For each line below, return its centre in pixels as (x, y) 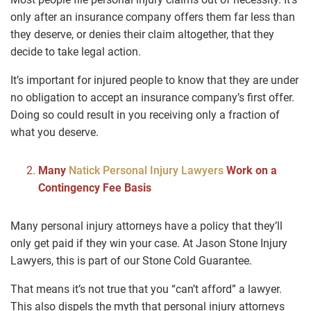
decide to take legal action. (76, 52)
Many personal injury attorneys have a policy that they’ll (146, 226)
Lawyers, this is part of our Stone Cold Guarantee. (131, 261)
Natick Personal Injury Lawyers (146, 171)
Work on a (250, 171)
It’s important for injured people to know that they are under (154, 81)
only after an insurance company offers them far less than (153, 17)
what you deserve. (54, 133)
